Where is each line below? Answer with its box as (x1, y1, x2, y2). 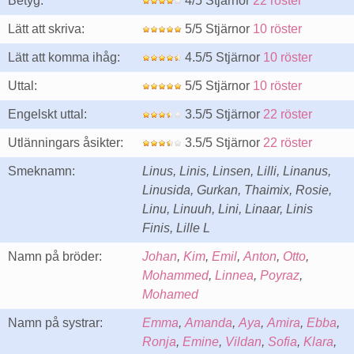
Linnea (215, 269, 254, 282)
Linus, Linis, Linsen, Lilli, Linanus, (142, 164, 331, 178)
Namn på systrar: (8, 316, 103, 330)
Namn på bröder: (8, 250, 102, 263)
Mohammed (142, 269, 209, 282)
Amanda (185, 316, 232, 330)
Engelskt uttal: (8, 107, 87, 121)
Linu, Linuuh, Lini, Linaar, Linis (142, 202, 313, 216)
